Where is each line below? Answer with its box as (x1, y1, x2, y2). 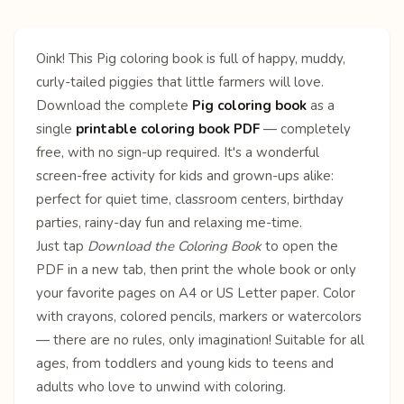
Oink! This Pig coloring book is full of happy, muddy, (36, 49, 345, 68)
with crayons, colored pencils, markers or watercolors (36, 307, 362, 326)
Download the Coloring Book (87, 236, 262, 255)
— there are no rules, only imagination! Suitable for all (36, 330, 364, 349)
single (36, 119, 76, 138)
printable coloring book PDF (76, 119, 260, 138)
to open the (262, 236, 338, 255)
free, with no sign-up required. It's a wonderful (36, 142, 319, 161)
